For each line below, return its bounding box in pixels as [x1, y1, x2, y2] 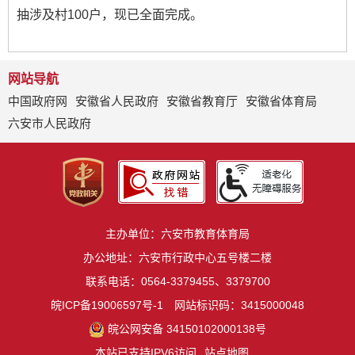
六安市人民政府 [8, 116, 91, 130]
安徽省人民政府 [75, 94, 158, 108]
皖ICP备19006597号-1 [51, 298, 163, 311]
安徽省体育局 [246, 94, 317, 108]
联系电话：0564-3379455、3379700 [85, 274, 270, 288]
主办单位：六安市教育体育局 [105, 227, 250, 240]
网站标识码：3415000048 [174, 298, 304, 311]
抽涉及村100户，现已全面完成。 [17, 7, 203, 21]
